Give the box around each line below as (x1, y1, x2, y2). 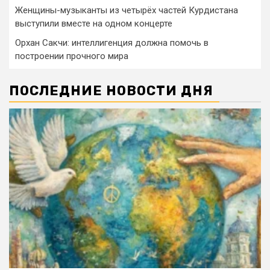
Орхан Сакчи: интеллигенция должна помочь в (15, 37, 209, 48)
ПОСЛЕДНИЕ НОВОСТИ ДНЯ (9, 82, 213, 99)
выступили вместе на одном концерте (15, 17, 172, 29)
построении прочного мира (15, 50, 128, 61)
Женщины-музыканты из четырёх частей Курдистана (15, 4, 238, 16)
